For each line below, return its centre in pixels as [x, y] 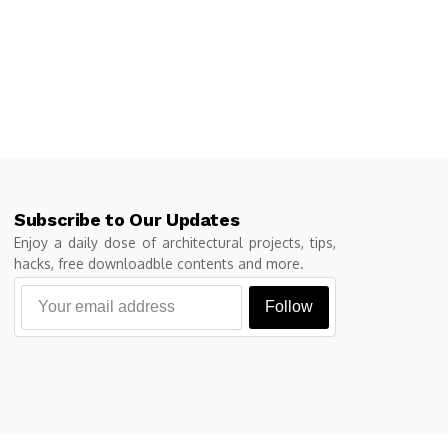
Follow [288, 307]
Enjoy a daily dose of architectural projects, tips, [175, 243]
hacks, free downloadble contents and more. [159, 264]
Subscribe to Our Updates [127, 220]
